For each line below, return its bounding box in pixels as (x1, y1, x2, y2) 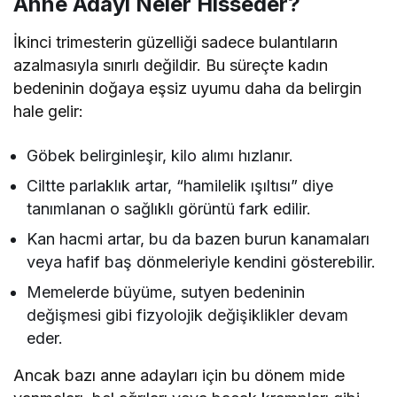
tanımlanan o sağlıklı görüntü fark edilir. (27, 199, 312, 219)
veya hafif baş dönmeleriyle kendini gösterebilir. (27, 253, 377, 272)
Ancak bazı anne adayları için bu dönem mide (13, 366, 346, 385)
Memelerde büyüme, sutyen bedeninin (27, 283, 306, 302)
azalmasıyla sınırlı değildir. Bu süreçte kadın (13, 56, 329, 75)
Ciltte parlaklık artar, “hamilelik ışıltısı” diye (27, 176, 334, 196)
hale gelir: (13, 102, 84, 121)
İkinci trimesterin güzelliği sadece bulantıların (13, 33, 339, 52)
